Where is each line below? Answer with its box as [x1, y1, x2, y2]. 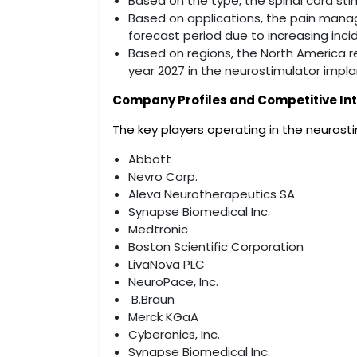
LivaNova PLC [127, 255, 205, 273]
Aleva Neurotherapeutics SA [127, 185, 295, 202]
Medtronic [127, 220, 188, 237]
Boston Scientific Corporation [127, 237, 304, 255]
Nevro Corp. [127, 167, 198, 185]
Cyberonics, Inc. [127, 325, 220, 343]
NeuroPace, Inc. [127, 273, 218, 290]
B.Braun [127, 290, 175, 308]
